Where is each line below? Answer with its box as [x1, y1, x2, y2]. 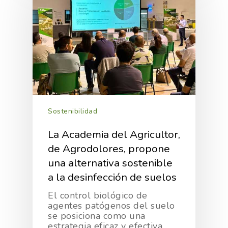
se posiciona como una [48, 209, 146, 222]
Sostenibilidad [48, 106, 97, 116]
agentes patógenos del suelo [48, 199, 175, 212]
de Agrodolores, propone [48, 141, 170, 156]
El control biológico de [48, 189, 148, 202]
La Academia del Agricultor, [48, 127, 180, 141]
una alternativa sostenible [48, 155, 173, 170]
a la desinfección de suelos [48, 169, 177, 184]
